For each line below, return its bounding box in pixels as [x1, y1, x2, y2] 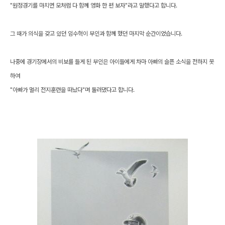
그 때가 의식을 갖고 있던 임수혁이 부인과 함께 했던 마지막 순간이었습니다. [10, 30, 182, 37]
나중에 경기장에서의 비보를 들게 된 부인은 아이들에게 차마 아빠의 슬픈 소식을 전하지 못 [10, 58, 214, 65]
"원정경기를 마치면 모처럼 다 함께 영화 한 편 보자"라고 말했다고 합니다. [10, 2, 177, 9]
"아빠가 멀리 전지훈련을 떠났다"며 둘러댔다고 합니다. [10, 86, 135, 93]
